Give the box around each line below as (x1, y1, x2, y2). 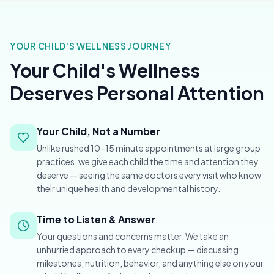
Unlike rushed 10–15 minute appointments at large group (37, 142, 261, 154)
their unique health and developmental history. (37, 182, 220, 194)
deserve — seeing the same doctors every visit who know (37, 169, 261, 180)
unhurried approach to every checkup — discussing (37, 243, 239, 255)
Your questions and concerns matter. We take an (37, 230, 229, 242)
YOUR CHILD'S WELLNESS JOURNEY (10, 40, 171, 51)
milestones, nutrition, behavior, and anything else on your (37, 257, 264, 268)
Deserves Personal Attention (10, 81, 264, 105)
